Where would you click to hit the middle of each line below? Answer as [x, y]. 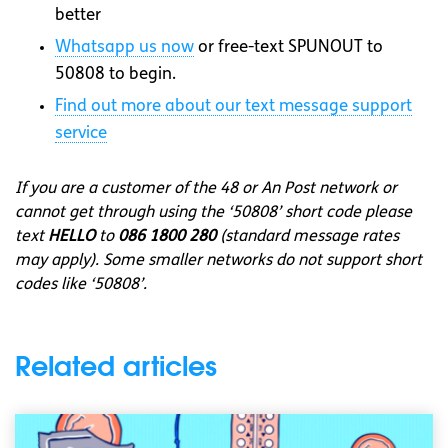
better [78, 16]
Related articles [116, 366]
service [81, 134]
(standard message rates [307, 237]
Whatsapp [97, 48]
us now [166, 48]
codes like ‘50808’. [81, 285]
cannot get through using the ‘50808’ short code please [213, 213]
